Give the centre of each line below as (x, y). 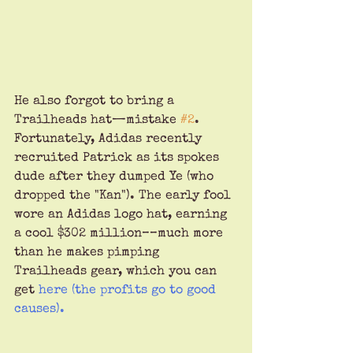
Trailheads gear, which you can (117, 272)
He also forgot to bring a (96, 102)
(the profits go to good (144, 291)
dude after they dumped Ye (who (116, 178)
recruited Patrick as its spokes (119, 159)
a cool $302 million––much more (121, 234)
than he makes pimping (89, 253)
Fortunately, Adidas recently (110, 140)
